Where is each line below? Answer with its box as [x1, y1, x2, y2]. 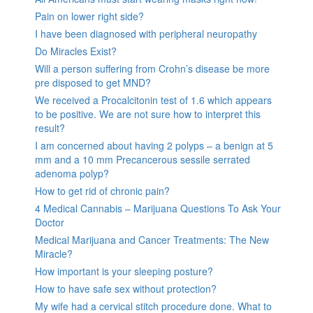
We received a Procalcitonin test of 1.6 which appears [35, 92, 272, 107]
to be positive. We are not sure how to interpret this [35, 106, 261, 121]
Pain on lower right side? [35, 8, 144, 23]
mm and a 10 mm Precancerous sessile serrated [35, 152, 250, 166]
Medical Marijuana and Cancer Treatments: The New [35, 232, 269, 247]
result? [35, 120, 65, 135]
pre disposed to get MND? [35, 75, 151, 89]
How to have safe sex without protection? [35, 281, 217, 296]
